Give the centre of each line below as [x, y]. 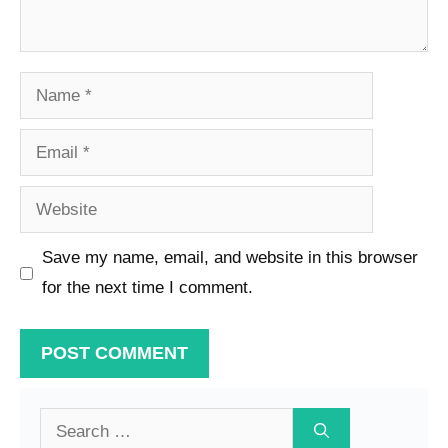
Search [64, 420]
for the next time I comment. [147, 288]
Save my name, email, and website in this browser [229, 258]
